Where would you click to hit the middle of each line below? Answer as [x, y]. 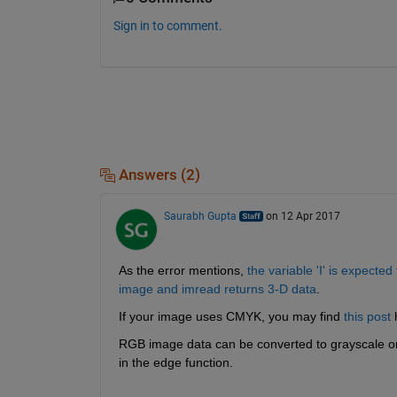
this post [367, 316]
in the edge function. [175, 362]
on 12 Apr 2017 [303, 216]
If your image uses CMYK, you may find [229, 316]
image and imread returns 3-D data [217, 288]
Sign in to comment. [167, 25]
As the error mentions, [181, 270]
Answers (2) [157, 175]
